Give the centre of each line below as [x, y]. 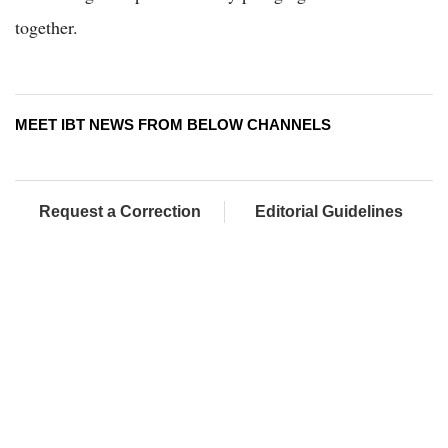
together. [46, 27]
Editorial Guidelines [329, 211]
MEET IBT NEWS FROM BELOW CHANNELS [173, 124]
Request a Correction [119, 211]
